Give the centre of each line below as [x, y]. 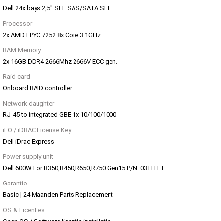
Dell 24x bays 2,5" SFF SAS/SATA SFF [57, 8]
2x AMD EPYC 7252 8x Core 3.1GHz [52, 35]
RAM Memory [22, 50]
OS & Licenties [24, 210]
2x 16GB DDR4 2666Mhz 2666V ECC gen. [60, 62]
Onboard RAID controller [37, 88]
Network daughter [29, 104]
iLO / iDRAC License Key [37, 130]
